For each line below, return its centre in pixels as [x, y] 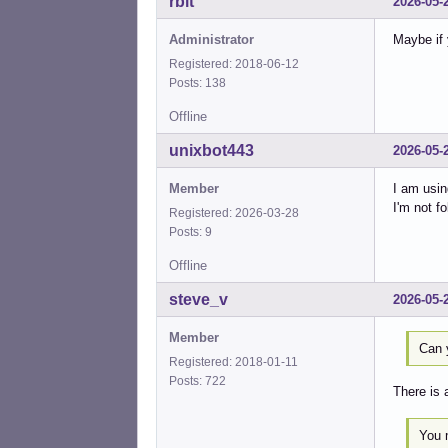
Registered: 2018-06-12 [234, 63]
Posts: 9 [193, 231]
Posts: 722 [200, 380]
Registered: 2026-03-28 [234, 212]
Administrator [211, 39]
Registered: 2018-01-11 [233, 361]
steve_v [198, 299]
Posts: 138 [200, 82]
